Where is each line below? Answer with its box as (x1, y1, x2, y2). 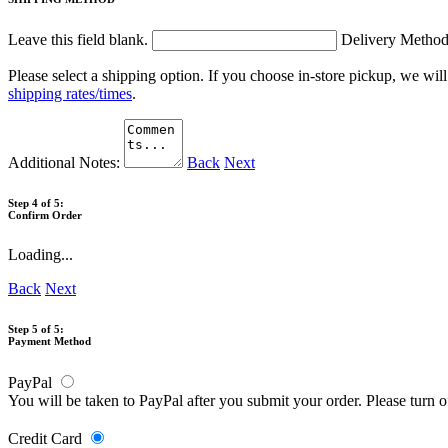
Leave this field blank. (8, 30, 152, 48)
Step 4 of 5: (8, 196, 64, 209)
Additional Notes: (8, 153, 124, 171)
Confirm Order (8, 208, 82, 221)
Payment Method (8, 334, 91, 347)
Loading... (8, 245, 73, 263)
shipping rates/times (8, 84, 132, 102)
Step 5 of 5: (8, 322, 64, 335)
